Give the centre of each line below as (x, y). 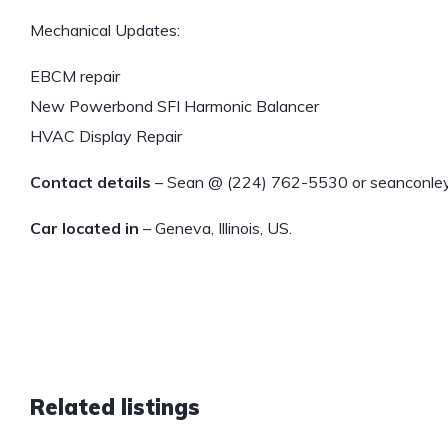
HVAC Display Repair (106, 136)
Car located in (84, 228)
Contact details (90, 182)
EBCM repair (75, 76)
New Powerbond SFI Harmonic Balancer (174, 106)
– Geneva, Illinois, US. (215, 228)
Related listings (115, 407)
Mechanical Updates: (105, 30)
